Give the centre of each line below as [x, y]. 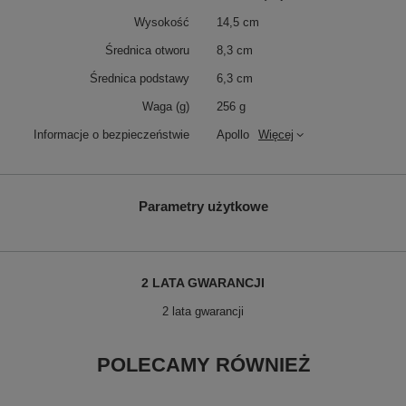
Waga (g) [166, 107]
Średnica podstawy [140, 79]
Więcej [276, 135]
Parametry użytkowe [203, 207]
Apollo [233, 135]
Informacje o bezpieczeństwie [111, 135]
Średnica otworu [147, 51]
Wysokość [162, 23]
